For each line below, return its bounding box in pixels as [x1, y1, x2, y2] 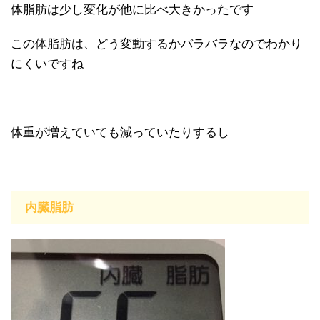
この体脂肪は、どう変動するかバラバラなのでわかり [11, 36, 302, 51]
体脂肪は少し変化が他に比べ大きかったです [11, 2, 254, 16]
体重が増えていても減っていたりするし [11, 125, 229, 139]
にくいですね [11, 56, 84, 71]
